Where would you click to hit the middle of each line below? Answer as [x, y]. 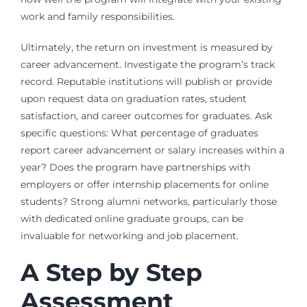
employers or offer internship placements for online [144, 185]
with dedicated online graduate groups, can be [132, 219]
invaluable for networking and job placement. [129, 236]
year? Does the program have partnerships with [135, 168]
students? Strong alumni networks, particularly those [148, 202]
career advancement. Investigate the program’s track [147, 65]
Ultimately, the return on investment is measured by [146, 48]
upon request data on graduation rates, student [133, 99]
